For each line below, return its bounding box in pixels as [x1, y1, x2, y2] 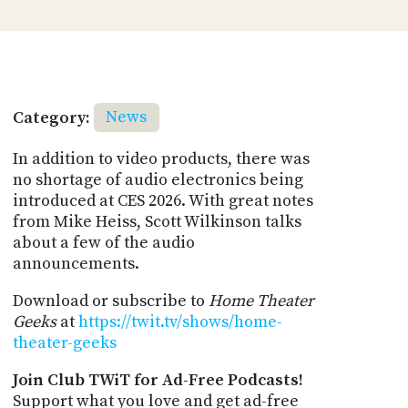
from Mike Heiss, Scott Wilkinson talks [12, 210, 301, 232]
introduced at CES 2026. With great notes [12, 189, 313, 211]
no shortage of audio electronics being [12, 168, 303, 190]
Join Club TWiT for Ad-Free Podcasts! [12, 369, 303, 391]
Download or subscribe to [12, 290, 209, 311]
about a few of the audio [12, 231, 195, 253]
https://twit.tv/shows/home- [77, 311, 282, 332]
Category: [12, 107, 90, 128]
